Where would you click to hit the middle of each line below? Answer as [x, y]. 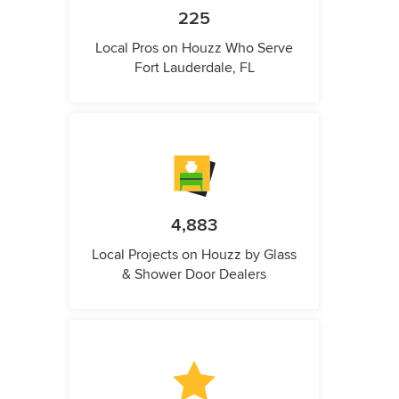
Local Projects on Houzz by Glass [194, 255]
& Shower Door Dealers [194, 275]
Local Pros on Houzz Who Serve [194, 49]
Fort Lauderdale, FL [194, 68]
